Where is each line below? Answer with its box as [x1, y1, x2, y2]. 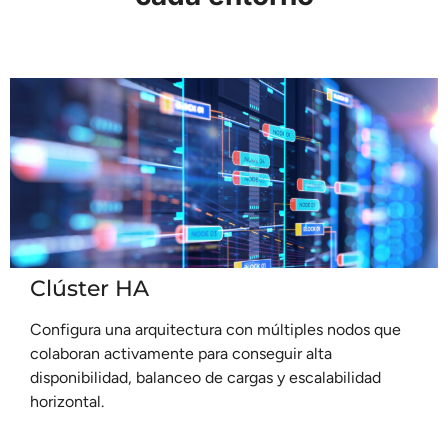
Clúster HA [30, 275, 149, 303]
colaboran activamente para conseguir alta [30, 344, 332, 364]
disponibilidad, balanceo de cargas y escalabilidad [30, 368, 381, 388]
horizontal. [30, 392, 104, 412]
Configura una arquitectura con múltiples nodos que [30, 320, 401, 340]
